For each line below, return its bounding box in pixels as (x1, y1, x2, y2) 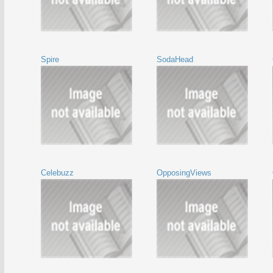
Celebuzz (41, 168, 74, 177)
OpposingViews (157, 168, 211, 177)
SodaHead (157, 55, 193, 64)
